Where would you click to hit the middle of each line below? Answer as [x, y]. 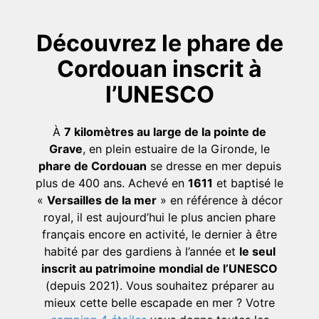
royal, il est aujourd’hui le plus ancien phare [159, 217]
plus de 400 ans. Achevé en [112, 183]
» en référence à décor [219, 200]
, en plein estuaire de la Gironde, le [176, 148]
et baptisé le [248, 183]
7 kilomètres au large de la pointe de [165, 131]
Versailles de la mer [101, 200]
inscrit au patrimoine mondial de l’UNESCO [159, 268]
